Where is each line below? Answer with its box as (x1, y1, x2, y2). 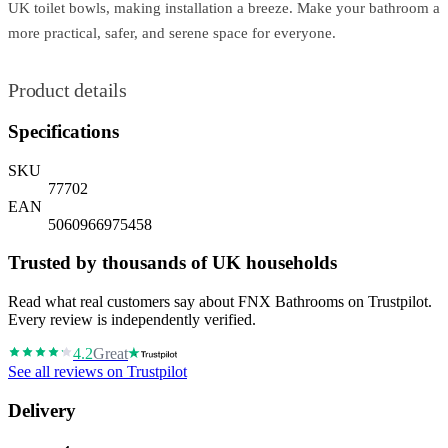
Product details (8, 79, 127, 102)
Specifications (8, 121, 119, 143)
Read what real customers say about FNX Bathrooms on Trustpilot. (8, 293, 432, 311)
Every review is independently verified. (8, 311, 256, 329)
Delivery (8, 399, 76, 421)
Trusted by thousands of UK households (8, 252, 337, 274)
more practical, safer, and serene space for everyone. (8, 25, 336, 42)
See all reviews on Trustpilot (8, 363, 187, 381)
